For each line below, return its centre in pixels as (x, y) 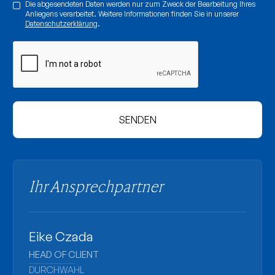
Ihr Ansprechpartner (96, 186)
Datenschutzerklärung (61, 23)
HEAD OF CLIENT (64, 254)
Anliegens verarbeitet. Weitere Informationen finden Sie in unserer (132, 14)
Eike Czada (61, 236)
